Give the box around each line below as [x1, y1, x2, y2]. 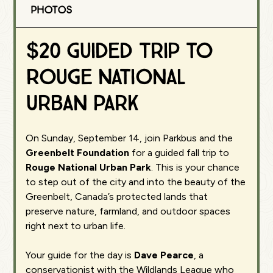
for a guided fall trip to [129, 147, 230, 158]
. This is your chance [151, 161, 240, 173]
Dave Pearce [134, 249, 194, 261]
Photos [30, 3, 72, 17]
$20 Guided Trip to [26, 37, 213, 65]
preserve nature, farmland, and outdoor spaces [26, 205, 231, 217]
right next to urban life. [26, 220, 126, 232]
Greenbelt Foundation [26, 147, 130, 158]
